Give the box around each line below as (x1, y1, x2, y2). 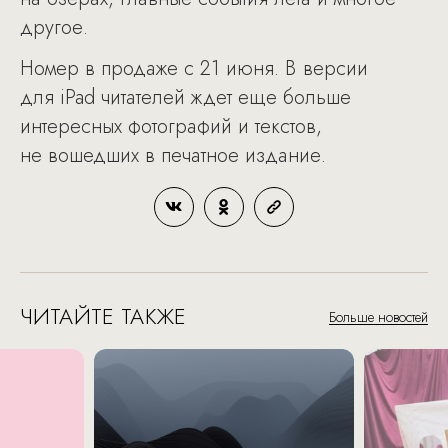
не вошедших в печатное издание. (20, 140, 326, 170)
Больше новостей (329, 306, 428, 327)
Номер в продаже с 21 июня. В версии (20, 53, 368, 83)
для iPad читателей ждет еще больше (20, 82, 351, 112)
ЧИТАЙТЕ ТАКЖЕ (20, 299, 186, 332)
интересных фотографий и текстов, (20, 111, 322, 141)
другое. (20, 12, 88, 42)
